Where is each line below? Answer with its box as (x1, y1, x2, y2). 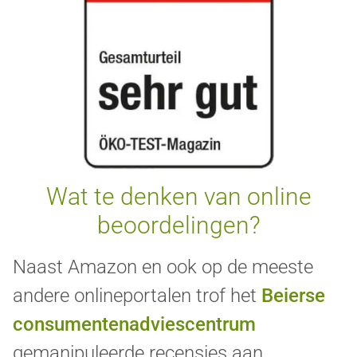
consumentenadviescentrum (13, 313, 256, 336)
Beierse (261, 284, 325, 308)
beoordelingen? (96, 211, 261, 240)
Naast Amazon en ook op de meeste (13, 256, 313, 279)
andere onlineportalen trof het (13, 284, 261, 308)
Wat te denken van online (45, 182, 312, 211)
